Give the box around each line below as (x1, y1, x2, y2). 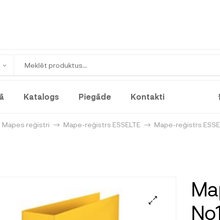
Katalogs (23, 91, 59, 101)
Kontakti (130, 91, 165, 101)
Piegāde (78, 91, 111, 101)
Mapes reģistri (2, 120, 50, 129)
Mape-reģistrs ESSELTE (63, 120, 140, 129)
